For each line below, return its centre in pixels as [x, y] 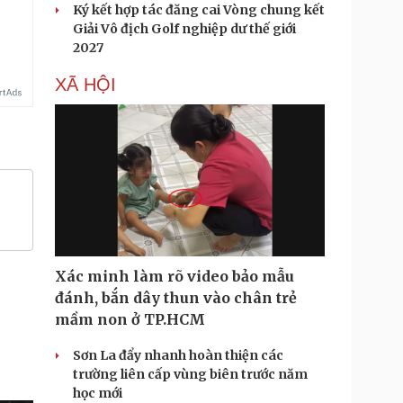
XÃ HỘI [85, 85]
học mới [98, 393]
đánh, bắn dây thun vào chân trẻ [176, 298]
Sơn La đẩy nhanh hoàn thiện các [178, 355]
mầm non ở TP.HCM [130, 319]
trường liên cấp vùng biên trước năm [190, 374]
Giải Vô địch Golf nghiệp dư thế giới [184, 29]
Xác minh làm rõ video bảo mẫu [175, 276]
